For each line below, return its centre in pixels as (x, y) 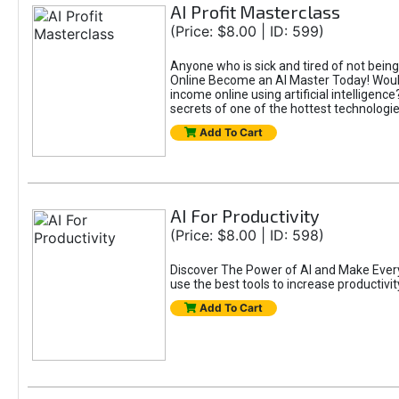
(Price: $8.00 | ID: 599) (247, 31)
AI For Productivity (244, 216)
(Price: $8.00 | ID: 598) (247, 235)
